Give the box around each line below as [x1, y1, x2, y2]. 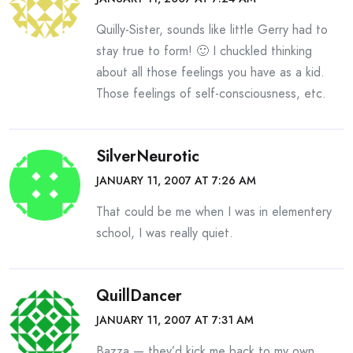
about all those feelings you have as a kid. [96, 63, 325, 81]
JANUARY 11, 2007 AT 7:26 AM [96, 173, 256, 188]
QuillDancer [96, 284, 182, 307]
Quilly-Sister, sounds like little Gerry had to [96, 20, 328, 39]
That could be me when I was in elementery [96, 203, 332, 221]
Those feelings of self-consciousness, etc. [96, 84, 326, 102]
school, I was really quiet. [96, 224, 233, 242]
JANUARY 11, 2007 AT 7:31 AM [96, 312, 254, 328]
